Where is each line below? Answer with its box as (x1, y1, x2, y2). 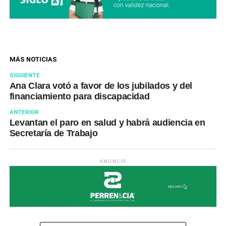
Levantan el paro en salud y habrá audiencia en (9, 117, 205, 128)
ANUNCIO (99, 158, 127, 164)
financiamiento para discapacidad (9, 91, 150, 101)
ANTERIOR (9, 108, 39, 116)
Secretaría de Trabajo (9, 128, 98, 138)
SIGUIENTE (9, 72, 40, 79)
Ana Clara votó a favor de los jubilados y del (9, 80, 192, 91)
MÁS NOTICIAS (9, 55, 57, 63)
